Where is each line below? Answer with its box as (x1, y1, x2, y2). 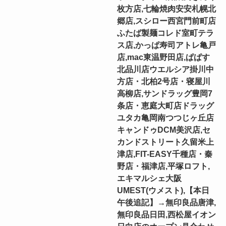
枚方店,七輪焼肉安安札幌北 (117, 4, 216, 13)
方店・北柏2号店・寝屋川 (117, 76, 211, 86)
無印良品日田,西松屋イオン (117, 209, 216, 219)
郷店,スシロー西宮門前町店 (117, 16, 216, 25)
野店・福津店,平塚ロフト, (117, 161, 210, 171)
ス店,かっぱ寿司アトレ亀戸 (117, 40, 216, 49)
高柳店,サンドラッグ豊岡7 (117, 88, 213, 98)
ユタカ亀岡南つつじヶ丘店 (117, 112, 214, 122)
